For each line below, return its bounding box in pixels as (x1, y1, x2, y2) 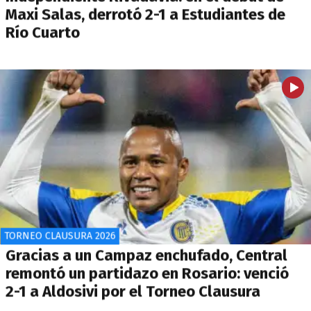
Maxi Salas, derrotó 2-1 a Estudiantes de (6, 5, 285, 24)
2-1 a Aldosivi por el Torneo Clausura (6, 282, 260, 301)
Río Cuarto (6, 23, 80, 42)
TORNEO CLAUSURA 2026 (3, 230, 116, 242)
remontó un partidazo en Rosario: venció (6, 264, 289, 283)
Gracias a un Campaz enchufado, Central (6, 246, 287, 265)
